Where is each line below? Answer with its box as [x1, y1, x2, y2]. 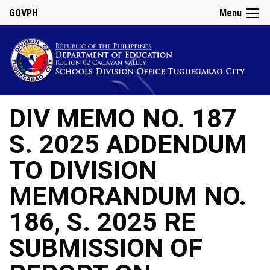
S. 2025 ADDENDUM [9, 129, 247, 160]
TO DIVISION [9, 155, 157, 186]
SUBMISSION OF [9, 233, 202, 264]
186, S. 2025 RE [9, 207, 196, 238]
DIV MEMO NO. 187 [9, 103, 237, 134]
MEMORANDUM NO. [9, 181, 246, 212]
